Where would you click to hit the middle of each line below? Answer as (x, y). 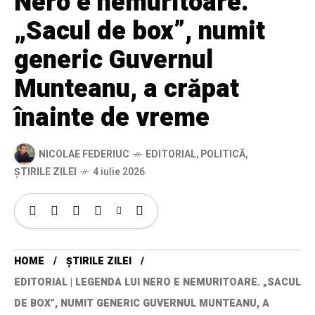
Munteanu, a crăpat (127, 89)
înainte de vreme (112, 118)
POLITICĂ (223, 154)
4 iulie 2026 (119, 172)
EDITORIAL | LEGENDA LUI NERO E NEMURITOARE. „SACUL (157, 283)
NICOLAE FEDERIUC (84, 154)
